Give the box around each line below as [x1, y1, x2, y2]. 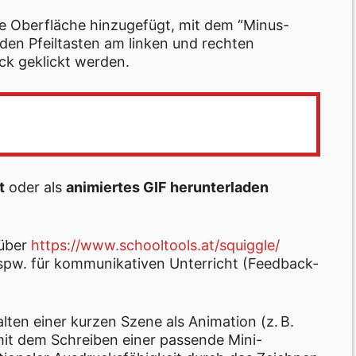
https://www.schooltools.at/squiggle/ [31, 236, 280, 253]
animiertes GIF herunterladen [66, 178, 269, 195]
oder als [5, 178, 66, 195]
